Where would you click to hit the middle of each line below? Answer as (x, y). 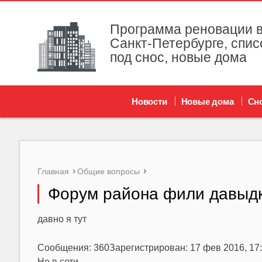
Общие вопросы (108, 171)
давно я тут (62, 219)
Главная (53, 171)
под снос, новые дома (178, 57)
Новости (149, 101)
